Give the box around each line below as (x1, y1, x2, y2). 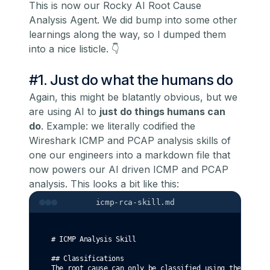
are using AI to (29, 105, 99, 118)
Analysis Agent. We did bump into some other (29, 14, 237, 27)
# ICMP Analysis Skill (51, 235, 136, 244)
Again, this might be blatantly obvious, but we (29, 91, 237, 104)
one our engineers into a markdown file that (29, 149, 230, 162)
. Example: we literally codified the (41, 120, 195, 133)
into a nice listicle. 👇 (29, 43, 119, 55)
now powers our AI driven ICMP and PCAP (29, 163, 228, 176)
